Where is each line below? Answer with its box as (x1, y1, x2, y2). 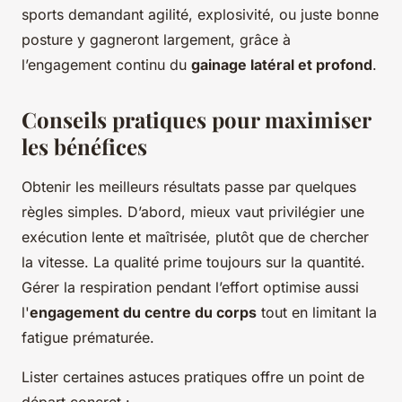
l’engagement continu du (22, 56, 191, 74)
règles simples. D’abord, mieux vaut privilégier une (22, 203, 364, 222)
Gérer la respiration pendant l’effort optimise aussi (22, 278, 359, 297)
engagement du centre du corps (30, 303, 257, 322)
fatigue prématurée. (22, 328, 154, 347)
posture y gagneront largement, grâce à (22, 31, 291, 49)
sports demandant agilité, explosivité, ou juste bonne (22, 5, 379, 24)
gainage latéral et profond (191, 56, 372, 74)
